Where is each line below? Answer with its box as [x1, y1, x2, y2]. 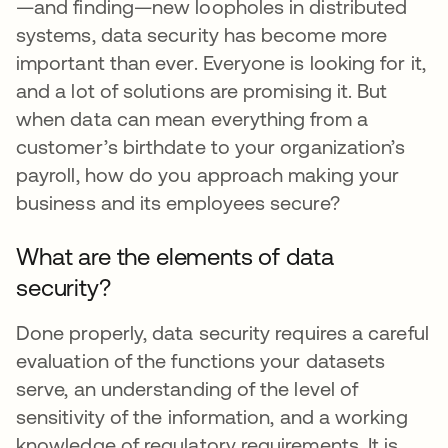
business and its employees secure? [16, 191, 340, 214]
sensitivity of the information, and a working [16, 405, 408, 428]
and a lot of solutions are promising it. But [16, 79, 388, 102]
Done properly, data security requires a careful [16, 321, 429, 344]
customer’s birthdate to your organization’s [16, 135, 406, 158]
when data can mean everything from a [16, 107, 368, 130]
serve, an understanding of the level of [16, 377, 359, 400]
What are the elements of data [16, 243, 334, 270]
